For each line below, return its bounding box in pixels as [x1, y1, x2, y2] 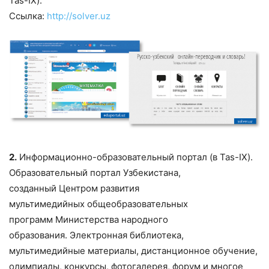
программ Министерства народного [9, 213, 168, 225]
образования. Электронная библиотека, [9, 229, 184, 241]
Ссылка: [9, 10, 47, 22]
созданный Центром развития [9, 182, 139, 194]
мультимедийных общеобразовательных [9, 198, 188, 210]
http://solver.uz [47, 10, 110, 22]
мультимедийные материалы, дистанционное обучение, [9, 244, 258, 256]
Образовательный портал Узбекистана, [9, 166, 181, 178]
